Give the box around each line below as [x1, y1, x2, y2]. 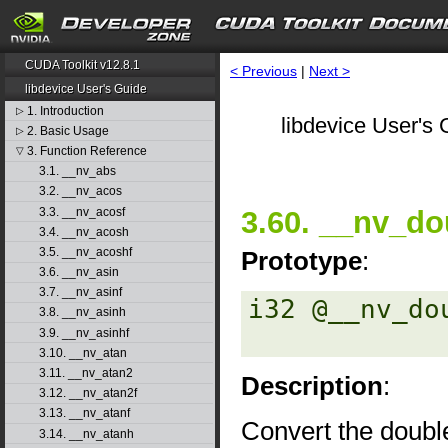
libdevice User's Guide [25, 82, 148, 96]
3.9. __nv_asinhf [38, 325, 129, 340]
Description [241, 370, 383, 401]
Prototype [241, 245, 362, 276]
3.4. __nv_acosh [38, 224, 129, 239]
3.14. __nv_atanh [38, 426, 134, 441]
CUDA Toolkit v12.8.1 [25, 58, 141, 72]
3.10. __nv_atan [38, 345, 127, 360]
